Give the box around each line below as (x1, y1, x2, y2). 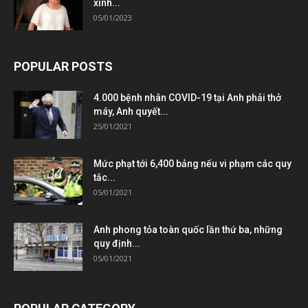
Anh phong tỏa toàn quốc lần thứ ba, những (93, 224, 283, 236)
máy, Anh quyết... (93, 106, 168, 118)
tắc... (93, 172, 115, 184)
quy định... (93, 238, 140, 250)
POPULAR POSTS (14, 59, 113, 74)
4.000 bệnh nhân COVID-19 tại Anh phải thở (93, 92, 281, 104)
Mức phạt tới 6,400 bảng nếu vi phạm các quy (93, 158, 291, 170)
